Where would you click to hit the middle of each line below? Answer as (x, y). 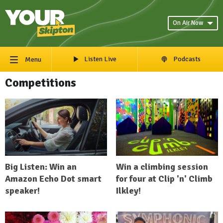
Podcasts (187, 59)
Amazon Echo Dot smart (53, 179)
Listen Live (100, 59)
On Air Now (188, 23)
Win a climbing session (162, 167)
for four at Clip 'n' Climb (164, 179)
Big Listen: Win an (41, 167)
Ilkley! (128, 191)
